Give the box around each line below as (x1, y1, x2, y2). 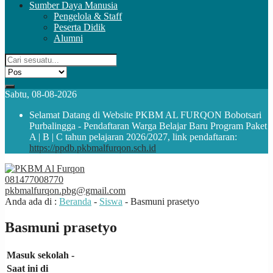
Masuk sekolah (7, 249, 69, 260)
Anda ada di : (5, 196, 59, 207)
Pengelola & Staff (54, 11, 122, 21)
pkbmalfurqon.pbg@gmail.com (5, 185, 126, 196)
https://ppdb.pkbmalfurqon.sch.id (29, 143, 156, 153)
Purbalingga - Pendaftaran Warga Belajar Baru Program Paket (29, 121, 267, 131)
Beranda (59, 196, 91, 207)
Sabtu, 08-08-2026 (5, 89, 77, 99)
